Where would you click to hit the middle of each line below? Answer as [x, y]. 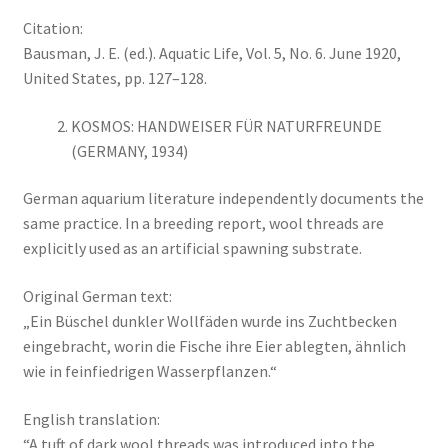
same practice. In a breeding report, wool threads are [203, 223]
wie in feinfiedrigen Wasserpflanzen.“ [149, 371]
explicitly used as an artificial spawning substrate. [192, 248]
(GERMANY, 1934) [129, 150]
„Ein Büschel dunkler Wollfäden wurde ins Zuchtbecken [209, 321]
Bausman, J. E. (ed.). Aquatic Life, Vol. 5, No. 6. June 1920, [211, 53]
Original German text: [97, 296]
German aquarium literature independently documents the [223, 198]
